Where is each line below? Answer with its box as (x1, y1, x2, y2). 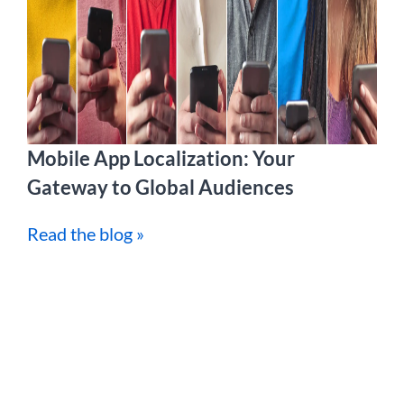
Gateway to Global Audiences (27, 175, 294, 200)
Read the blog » (27, 223, 144, 245)
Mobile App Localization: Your (27, 146, 295, 171)
